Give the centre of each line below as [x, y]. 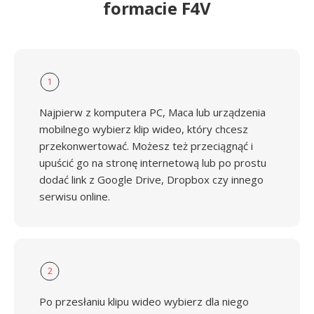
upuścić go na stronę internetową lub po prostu [153, 163]
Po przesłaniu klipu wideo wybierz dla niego [144, 301]
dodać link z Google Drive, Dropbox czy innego [151, 179]
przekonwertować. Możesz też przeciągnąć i [146, 146]
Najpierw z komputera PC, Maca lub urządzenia [152, 112]
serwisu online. [75, 196]
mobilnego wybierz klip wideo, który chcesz [144, 129]
